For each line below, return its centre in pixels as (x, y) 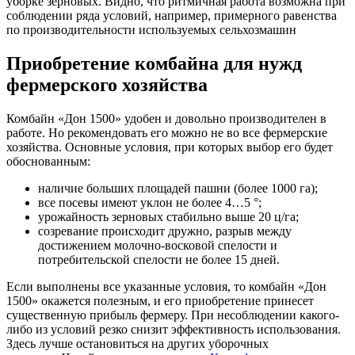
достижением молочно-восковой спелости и (158, 246)
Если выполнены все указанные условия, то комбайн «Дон (166, 287)
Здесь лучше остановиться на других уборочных (137, 344)
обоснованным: (48, 162)
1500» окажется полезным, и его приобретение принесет (160, 301)
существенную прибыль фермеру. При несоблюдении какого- (173, 315)
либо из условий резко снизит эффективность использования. (174, 330)
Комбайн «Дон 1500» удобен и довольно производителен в (166, 119)
